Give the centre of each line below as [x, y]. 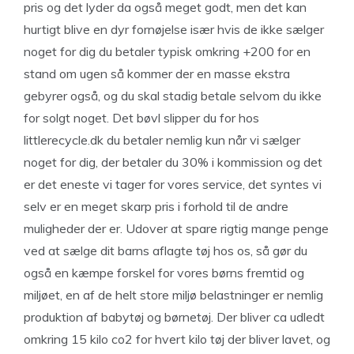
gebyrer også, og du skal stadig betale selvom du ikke [173, 96]
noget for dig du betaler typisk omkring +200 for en [167, 51]
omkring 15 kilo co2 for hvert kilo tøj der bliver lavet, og [177, 339]
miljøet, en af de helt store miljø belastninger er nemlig [173, 295]
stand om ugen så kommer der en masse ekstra [157, 73]
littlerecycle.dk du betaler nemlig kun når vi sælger [162, 140]
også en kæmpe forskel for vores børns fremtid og [164, 273]
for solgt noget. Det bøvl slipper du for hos [141, 118]
